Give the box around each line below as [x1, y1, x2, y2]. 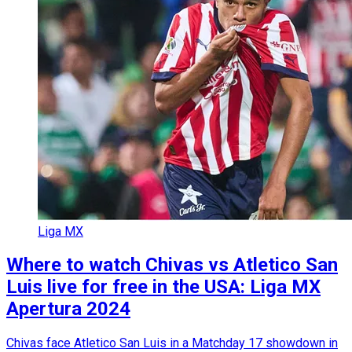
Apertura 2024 [6, 298, 130, 321]
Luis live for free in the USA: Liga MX [6, 276, 321, 299]
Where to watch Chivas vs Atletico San [6, 254, 338, 277]
